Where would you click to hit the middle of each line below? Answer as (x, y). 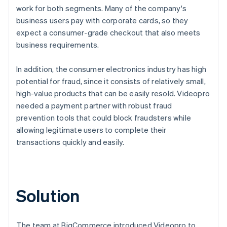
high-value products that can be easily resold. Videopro (113, 93)
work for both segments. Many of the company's (102, 8)
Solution (48, 195)
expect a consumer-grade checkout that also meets (108, 32)
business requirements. (58, 44)
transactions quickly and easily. (70, 142)
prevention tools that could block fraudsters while (104, 117)
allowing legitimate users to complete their (91, 129)
